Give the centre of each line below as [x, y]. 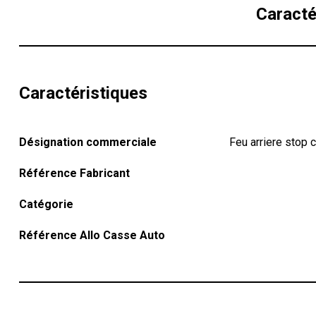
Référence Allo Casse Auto [92, 235]
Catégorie [46, 204]
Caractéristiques [83, 93]
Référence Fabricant [74, 173]
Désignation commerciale [87, 142]
